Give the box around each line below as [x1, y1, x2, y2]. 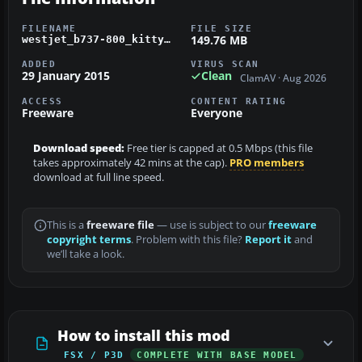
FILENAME [22, 23, 77, 34]
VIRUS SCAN [191, 59, 259, 69]
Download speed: [33, 141, 124, 155]
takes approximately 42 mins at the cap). [33, 155, 229, 170]
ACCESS [22, 95, 63, 106]
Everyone [191, 104, 242, 120]
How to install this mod [57, 325, 230, 345]
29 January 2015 [22, 68, 110, 84]
